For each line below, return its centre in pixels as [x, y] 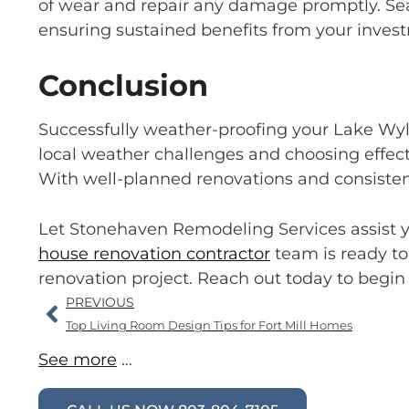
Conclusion [123, 85]
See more [78, 360]
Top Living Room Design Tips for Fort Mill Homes [209, 325]
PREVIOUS [100, 302]
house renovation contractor [154, 254]
